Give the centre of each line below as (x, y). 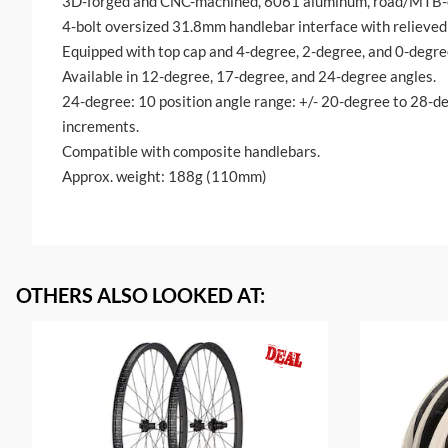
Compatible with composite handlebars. (191, 151)
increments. (100, 126)
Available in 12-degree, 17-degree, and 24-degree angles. (249, 76)
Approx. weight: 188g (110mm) (164, 176)
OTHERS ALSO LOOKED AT (138, 295)
